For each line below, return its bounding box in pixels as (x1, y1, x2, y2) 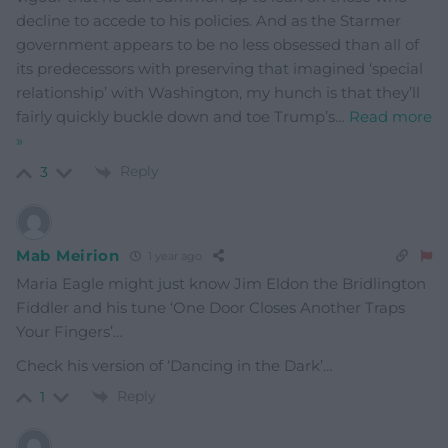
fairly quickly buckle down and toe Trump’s (16, 107, 335, 127)
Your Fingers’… (16, 321, 123, 341)
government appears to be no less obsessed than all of (16, 35, 419, 55)
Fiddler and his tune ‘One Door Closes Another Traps (16, 297, 405, 317)
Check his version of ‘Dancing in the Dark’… (16, 355, 333, 375)
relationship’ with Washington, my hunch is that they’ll (16, 83, 420, 103)
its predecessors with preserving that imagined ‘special (16, 59, 423, 79)
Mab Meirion (16, 246, 120, 266)
